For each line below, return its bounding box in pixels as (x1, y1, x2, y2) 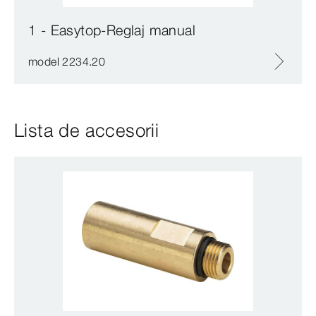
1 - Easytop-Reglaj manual (28, 21, 195, 39)
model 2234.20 (28, 54, 106, 69)
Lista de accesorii (14, 119, 159, 142)
